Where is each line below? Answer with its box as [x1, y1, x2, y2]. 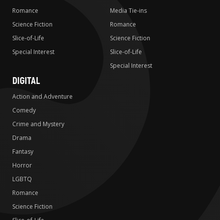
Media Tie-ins [110, 6, 147, 15]
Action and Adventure [12, 92, 73, 101]
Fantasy [12, 147, 33, 156]
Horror [12, 161, 32, 170]
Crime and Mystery [12, 120, 64, 129]
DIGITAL [12, 75, 40, 87]
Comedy [12, 106, 36, 115]
